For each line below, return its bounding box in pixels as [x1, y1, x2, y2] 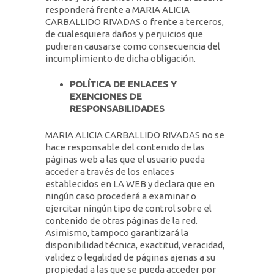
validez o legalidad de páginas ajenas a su [45, 251, 215, 262]
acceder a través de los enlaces [45, 166, 174, 177]
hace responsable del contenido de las [45, 141, 205, 152]
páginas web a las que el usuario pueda [45, 154, 205, 165]
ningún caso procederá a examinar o [45, 190, 196, 201]
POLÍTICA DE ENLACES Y [70, 79, 177, 89]
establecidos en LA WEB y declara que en [45, 178, 215, 189]
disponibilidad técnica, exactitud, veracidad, [45, 239, 224, 250]
